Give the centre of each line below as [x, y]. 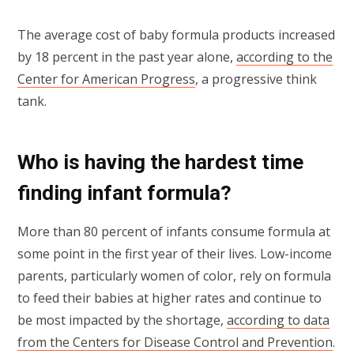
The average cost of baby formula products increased [176, 34]
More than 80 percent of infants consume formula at [174, 232]
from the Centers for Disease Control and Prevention [175, 343]
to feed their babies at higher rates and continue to [169, 298]
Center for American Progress [106, 79]
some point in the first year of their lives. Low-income [175, 254]
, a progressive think [256, 79]
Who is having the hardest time [160, 162]
